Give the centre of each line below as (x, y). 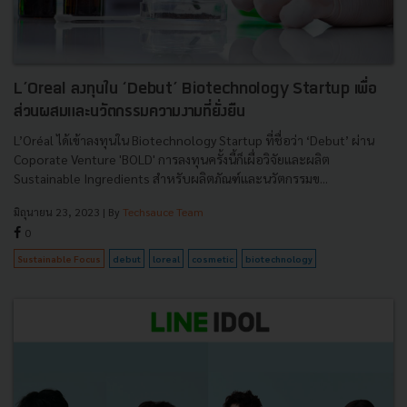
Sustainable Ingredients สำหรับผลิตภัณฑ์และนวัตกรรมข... (171, 178)
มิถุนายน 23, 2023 (57, 211)
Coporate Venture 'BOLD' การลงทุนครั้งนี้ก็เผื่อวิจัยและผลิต (172, 159)
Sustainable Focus (59, 258)
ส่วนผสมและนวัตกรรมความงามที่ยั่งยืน (129, 112)
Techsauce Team (163, 211)
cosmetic (213, 258)
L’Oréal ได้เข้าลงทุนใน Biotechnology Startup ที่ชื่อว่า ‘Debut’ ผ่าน (194, 139)
